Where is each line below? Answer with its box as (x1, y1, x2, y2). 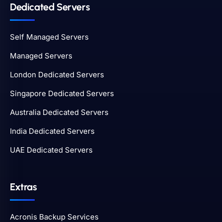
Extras (10, 181, 37, 193)
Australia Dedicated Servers (10, 108, 109, 117)
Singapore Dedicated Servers (10, 89, 114, 99)
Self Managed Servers (10, 32, 89, 42)
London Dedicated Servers (10, 70, 104, 80)
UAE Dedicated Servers (10, 145, 93, 155)
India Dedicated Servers (10, 126, 95, 136)
